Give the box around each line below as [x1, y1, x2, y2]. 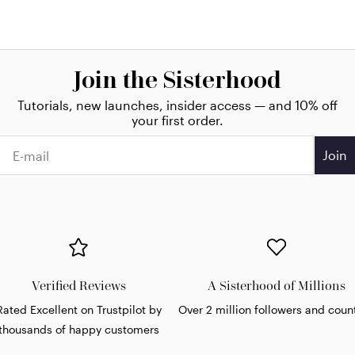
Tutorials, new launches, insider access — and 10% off [17, 97, 338, 113]
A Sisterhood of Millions [207, 277, 345, 295]
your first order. [132, 113, 223, 128]
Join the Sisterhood [74, 65, 281, 95]
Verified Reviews [31, 277, 126, 295]
